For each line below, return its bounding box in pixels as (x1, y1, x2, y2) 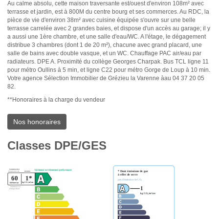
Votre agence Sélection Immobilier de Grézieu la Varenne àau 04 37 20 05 (7, 75, 204, 82)
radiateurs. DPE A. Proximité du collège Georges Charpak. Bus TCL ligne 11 (7, 58, 209, 66)
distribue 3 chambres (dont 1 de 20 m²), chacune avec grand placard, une (7, 42, 202, 49)
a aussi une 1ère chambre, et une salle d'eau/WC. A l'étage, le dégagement (7, 33, 206, 41)
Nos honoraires (13, 118, 61, 126)
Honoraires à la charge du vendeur (12, 96, 105, 104)
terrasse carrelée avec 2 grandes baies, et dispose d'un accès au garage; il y (7, 25, 210, 32)
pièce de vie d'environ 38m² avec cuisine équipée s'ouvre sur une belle (7, 17, 196, 24)
